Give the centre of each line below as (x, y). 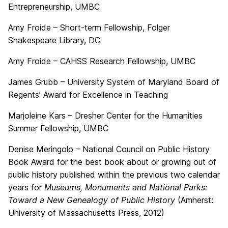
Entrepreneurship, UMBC (54, 7)
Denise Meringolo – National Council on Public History (109, 149)
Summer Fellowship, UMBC (58, 128)
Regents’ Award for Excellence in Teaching (88, 95)
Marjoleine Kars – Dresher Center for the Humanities (105, 116)
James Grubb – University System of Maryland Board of (114, 82)
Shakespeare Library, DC (54, 40)
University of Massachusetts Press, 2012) (86, 213)
